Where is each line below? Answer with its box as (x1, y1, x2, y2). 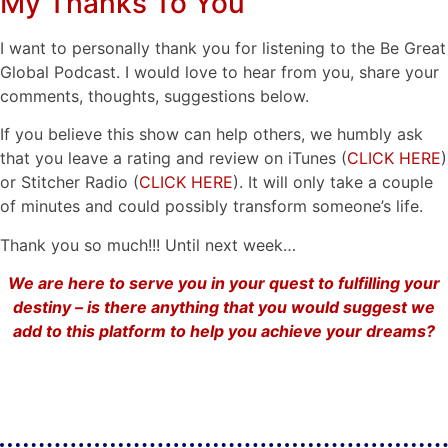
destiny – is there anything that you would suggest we (13, 297, 435, 318)
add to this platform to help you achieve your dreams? (13, 321, 435, 342)
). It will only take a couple (233, 172, 433, 193)
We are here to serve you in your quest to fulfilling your (8, 273, 440, 294)
